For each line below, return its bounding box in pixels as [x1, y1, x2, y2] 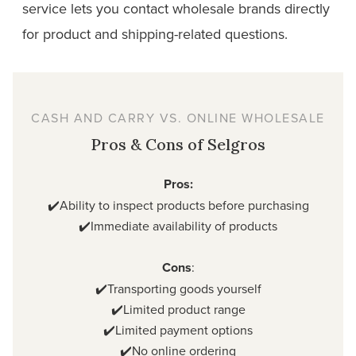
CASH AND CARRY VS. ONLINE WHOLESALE [31, 109, 325, 127]
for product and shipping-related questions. [22, 24, 288, 44]
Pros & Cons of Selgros [91, 134, 265, 155]
